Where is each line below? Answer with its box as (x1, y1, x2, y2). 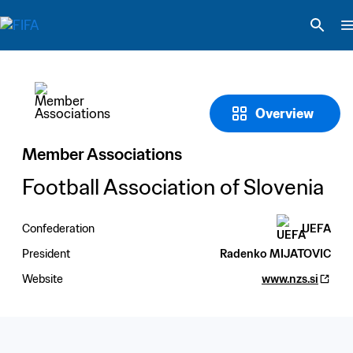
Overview (255, 106, 314, 121)
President (22, 246, 70, 261)
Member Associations (22, 144, 182, 165)
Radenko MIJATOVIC (220, 246, 331, 261)
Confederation (22, 221, 95, 236)
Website (22, 271, 63, 286)
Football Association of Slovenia (22, 173, 324, 200)
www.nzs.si (262, 271, 318, 286)
